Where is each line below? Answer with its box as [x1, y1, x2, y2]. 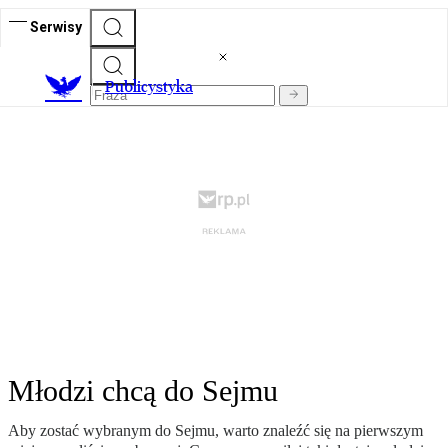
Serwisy [30, 18, 82, 35]
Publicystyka [105, 77, 193, 97]
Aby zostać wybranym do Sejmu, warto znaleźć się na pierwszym [8, 422, 423, 440]
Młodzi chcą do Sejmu [8, 374, 278, 408]
